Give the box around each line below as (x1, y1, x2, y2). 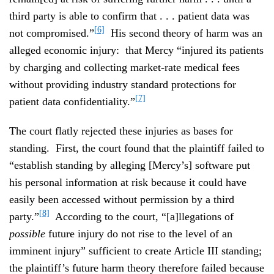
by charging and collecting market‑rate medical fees (9, 61, 240, 73)
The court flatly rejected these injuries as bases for (9, 124, 233, 137)
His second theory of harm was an (105, 26, 262, 39)
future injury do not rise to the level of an (45, 227, 232, 240)
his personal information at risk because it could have (9, 176, 246, 188)
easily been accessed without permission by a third (9, 193, 234, 206)
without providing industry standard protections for (9, 78, 236, 91)
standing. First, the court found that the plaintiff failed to (9, 141, 264, 154)
